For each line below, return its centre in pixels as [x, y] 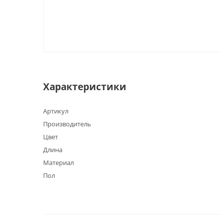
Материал [58, 163]
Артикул [56, 111]
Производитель [67, 124]
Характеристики [85, 86]
